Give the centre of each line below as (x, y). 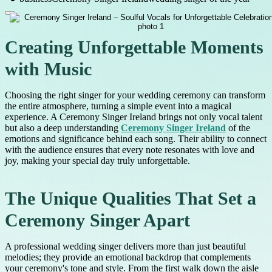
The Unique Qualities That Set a (131, 199)
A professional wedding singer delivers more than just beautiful (125, 246)
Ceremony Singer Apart (97, 221)
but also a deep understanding (63, 128)
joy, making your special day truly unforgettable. (97, 161)
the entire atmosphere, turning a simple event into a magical (118, 106)
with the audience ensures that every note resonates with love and (130, 150)
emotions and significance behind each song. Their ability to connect (136, 139)
